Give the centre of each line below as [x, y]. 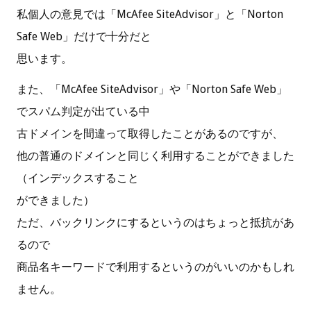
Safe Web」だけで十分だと [84, 36]
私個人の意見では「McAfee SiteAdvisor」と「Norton [150, 14]
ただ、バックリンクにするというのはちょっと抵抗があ [155, 222]
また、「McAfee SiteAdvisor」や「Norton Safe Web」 [152, 89]
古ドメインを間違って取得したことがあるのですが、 [150, 133]
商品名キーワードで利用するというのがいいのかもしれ [155, 267]
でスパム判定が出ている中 [83, 111]
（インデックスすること [78, 178]
